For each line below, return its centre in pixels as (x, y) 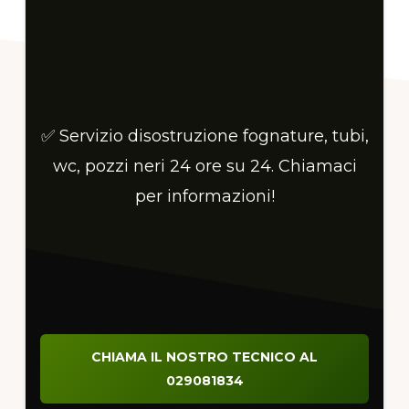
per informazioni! (204, 197)
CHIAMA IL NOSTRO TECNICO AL (204, 357)
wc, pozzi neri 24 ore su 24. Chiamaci (204, 167)
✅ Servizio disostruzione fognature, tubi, (204, 136)
